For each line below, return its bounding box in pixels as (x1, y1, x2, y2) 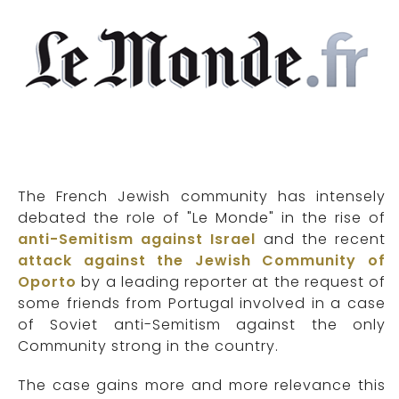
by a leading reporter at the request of (81, 272, 386, 293)
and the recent (263, 229, 387, 250)
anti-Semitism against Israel (18, 229, 256, 250)
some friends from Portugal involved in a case (18, 293, 386, 314)
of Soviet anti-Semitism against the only (18, 314, 386, 336)
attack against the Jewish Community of (18, 250, 386, 272)
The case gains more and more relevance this (18, 375, 386, 396)
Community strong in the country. (18, 336, 279, 357)
